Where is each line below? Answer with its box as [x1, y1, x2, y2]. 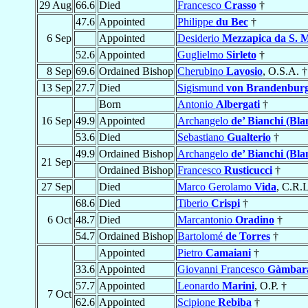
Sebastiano [177, 131, 227, 144]
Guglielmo [177, 49, 226, 61]
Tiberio [177, 197, 211, 210]
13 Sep [41, 82, 71, 94]
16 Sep [41, 115, 71, 127]
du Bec [215, 16, 248, 28]
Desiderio [177, 32, 222, 45]
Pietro [177, 247, 206, 259]
